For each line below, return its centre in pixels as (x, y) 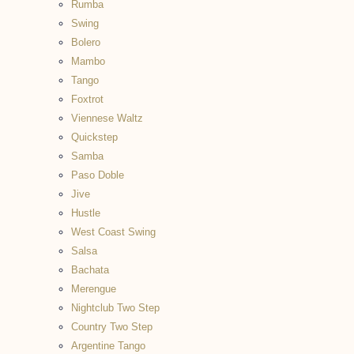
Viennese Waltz (107, 118)
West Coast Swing (113, 232)
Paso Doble (98, 175)
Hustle (86, 213)
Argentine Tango (108, 346)
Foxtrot (87, 99)
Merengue (94, 289)
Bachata (90, 270)
